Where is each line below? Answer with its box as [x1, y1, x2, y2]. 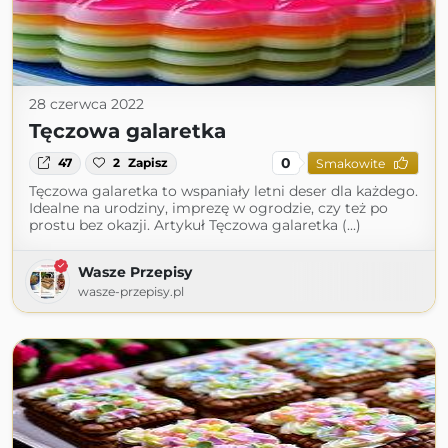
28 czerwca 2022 [29, 95, 144, 114]
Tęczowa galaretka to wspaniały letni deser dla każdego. [29, 182, 418, 201]
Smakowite [315, 155, 385, 171]
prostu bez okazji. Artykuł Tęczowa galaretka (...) [29, 216, 361, 235]
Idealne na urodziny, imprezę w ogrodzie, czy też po [29, 199, 388, 218]
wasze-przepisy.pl [78, 284, 184, 300]
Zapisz [128, 155, 169, 171]
